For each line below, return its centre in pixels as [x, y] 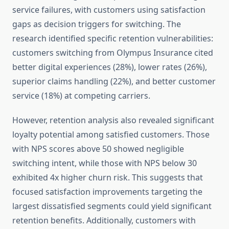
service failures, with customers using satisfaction [109, 10]
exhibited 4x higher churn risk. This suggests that [108, 178]
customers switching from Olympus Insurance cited [113, 53]
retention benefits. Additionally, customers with [104, 221]
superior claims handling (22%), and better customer [114, 82]
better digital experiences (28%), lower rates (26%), [110, 67]
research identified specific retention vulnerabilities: [113, 39]
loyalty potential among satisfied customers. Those [111, 135]
